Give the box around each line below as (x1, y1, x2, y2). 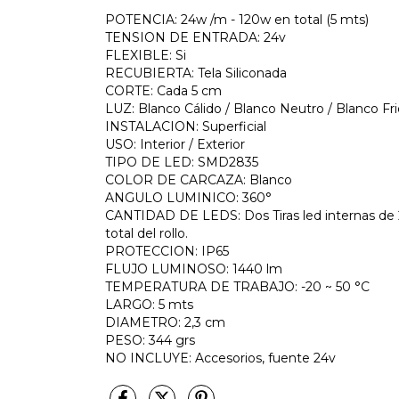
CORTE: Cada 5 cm (105, 82, 222, 99)
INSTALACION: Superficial (105, 118, 273, 134)
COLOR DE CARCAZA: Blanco (105, 171, 299, 188)
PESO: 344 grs (105, 331, 195, 348)
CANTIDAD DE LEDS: (105, 207, 240, 224)
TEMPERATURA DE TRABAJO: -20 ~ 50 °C (105, 278, 370, 295)
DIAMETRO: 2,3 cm (105, 313, 225, 330)
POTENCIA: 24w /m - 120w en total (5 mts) (105, 11, 369, 28)
